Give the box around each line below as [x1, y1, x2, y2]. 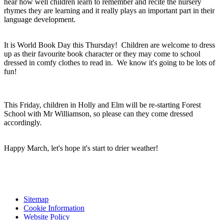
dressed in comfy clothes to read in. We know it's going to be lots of [4, 58, 215, 67]
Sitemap [24, 194, 49, 203]
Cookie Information [24, 203, 84, 212]
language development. [4, 15, 80, 24]
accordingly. [4, 118, 44, 127]
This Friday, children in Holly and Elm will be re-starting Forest [4, 100, 201, 109]
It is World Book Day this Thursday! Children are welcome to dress [4, 40, 215, 49]
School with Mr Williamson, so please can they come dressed [4, 109, 193, 118]
